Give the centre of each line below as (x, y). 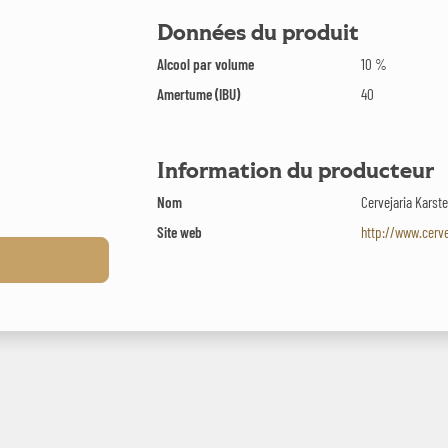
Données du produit (258, 33)
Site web (179, 231)
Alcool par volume (205, 63)
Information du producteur (295, 171)
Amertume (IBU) (198, 93)
